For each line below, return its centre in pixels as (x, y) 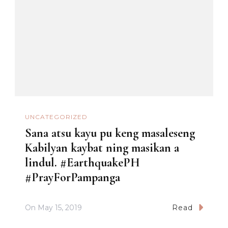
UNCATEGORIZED (56, 117)
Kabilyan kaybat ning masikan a (102, 148)
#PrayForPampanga (73, 178)
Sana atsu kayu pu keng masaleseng (110, 133)
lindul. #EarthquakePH (82, 163)
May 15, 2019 (60, 208)
